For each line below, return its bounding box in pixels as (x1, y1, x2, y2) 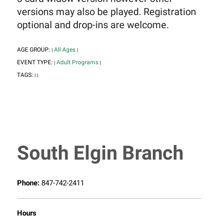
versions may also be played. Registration (17, 6, 196, 18)
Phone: (17, 179, 41, 188)
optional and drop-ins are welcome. (17, 19, 169, 31)
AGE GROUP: (17, 46, 52, 54)
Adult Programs (56, 59, 98, 66)
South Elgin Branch (17, 142, 183, 165)
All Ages (54, 46, 75, 54)
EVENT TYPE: (17, 59, 54, 66)
